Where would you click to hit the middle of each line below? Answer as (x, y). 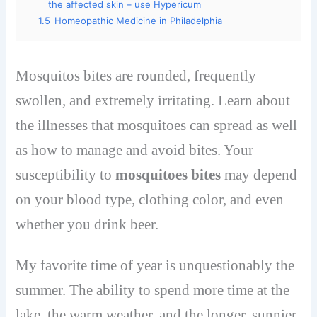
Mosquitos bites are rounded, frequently (136, 75)
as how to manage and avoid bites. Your (135, 150)
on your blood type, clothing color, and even (150, 199)
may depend (259, 174)
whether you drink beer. (87, 224)
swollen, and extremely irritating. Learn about (153, 100)
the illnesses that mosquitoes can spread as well (157, 125)
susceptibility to (66, 174)
